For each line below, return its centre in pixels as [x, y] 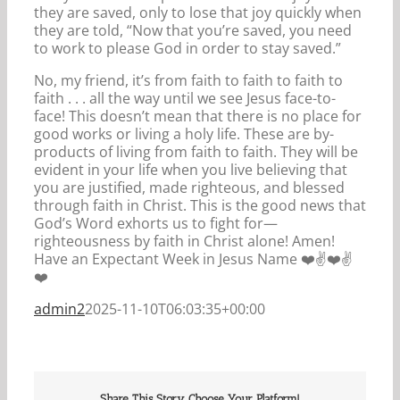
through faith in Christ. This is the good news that [200, 205]
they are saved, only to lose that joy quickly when [198, 12]
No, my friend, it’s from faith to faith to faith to [188, 80]
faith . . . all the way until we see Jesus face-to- [185, 98]
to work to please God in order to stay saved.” [187, 48]
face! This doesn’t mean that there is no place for [198, 116]
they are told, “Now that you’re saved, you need [193, 30]
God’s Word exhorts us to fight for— [156, 223]
